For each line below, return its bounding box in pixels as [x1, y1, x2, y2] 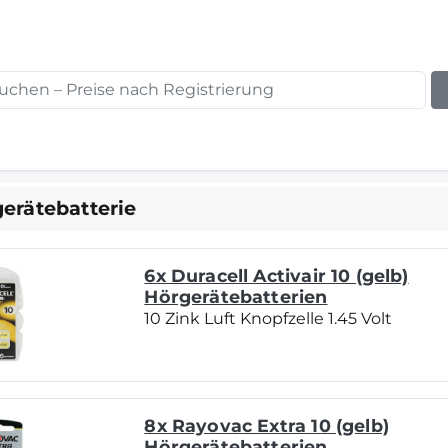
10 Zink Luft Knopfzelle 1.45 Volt [144, 309, 393, 329]
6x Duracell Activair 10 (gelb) [144, 265, 409, 287]
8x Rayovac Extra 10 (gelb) [144, 415, 389, 437]
